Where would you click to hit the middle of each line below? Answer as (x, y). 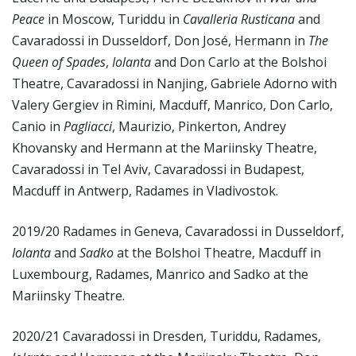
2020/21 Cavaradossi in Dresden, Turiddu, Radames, (166, 336)
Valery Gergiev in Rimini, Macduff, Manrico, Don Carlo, (172, 105)
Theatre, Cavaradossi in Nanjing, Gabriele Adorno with (174, 83)
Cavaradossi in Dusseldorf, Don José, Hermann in (160, 41)
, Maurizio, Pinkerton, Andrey (199, 126)
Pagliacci (88, 126)
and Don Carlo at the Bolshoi (240, 62)
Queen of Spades (59, 62)
